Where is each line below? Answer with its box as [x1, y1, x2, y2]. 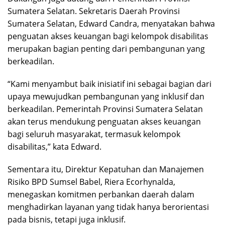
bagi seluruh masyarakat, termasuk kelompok [8, 128, 180, 140]
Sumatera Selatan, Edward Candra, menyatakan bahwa [8, 18, 215, 29]
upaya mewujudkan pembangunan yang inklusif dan [8, 90, 204, 102]
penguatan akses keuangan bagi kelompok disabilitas [8, 30, 208, 42]
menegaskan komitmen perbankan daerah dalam [8, 188, 194, 200]
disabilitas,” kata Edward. [8, 141, 101, 152]
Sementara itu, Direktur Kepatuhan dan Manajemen [8, 163, 204, 175]
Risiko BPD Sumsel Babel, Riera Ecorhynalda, [8, 176, 175, 187]
